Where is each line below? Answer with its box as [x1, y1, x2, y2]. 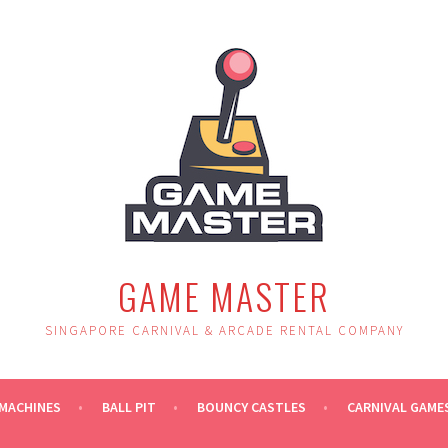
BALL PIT [101, 398, 156, 416]
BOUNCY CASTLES [196, 398, 306, 416]
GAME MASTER [118, 269, 330, 322]
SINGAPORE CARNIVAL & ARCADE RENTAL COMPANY [44, 322, 404, 339]
